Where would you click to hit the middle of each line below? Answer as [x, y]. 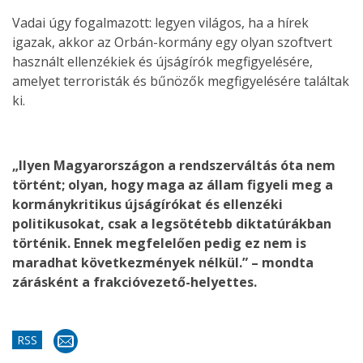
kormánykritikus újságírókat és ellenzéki [147, 204]
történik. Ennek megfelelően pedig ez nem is [159, 243]
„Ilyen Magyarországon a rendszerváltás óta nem [174, 165]
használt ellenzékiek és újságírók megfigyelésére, [162, 62]
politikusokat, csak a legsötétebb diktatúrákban [172, 224]
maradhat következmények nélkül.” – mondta [163, 263]
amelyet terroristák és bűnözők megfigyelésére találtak [181, 81]
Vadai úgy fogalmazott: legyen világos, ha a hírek [160, 23]
